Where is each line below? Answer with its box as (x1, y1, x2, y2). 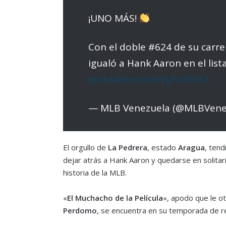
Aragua (176, 142, 205, 152)
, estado (147, 142, 176, 152)
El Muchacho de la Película (67, 192, 163, 203)
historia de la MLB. (63, 167, 127, 178)
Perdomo (63, 205, 97, 215)
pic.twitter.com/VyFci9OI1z (88, 72, 209, 86)
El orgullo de (63, 142, 106, 152)
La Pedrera (105, 142, 147, 152)
